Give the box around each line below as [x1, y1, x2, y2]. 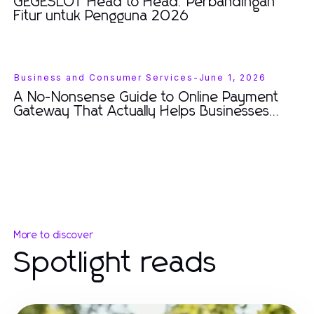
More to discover [14, 231, 94, 240]
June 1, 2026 [198, 72, 266, 83]
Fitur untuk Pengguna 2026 [14, 9, 189, 23]
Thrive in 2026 [14, 118, 111, 132]
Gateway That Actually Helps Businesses [14, 104, 270, 118]
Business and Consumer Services [14, 72, 193, 83]
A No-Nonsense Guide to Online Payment [14, 90, 279, 104]
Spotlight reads [14, 249, 218, 278]
